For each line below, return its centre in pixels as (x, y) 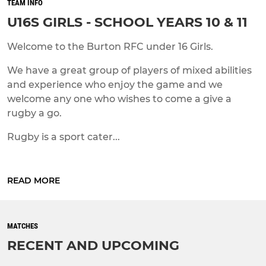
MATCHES (23, 226)
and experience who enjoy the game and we (115, 84)
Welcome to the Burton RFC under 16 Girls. (110, 46)
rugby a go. (34, 113)
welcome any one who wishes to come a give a (119, 99)
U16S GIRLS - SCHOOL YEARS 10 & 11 (127, 22)
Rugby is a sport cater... (64, 137)
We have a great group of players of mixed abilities (129, 70)
